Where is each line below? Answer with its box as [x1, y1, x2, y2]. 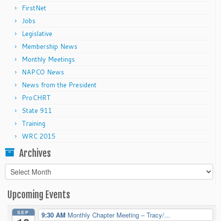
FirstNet [22, 3, 46, 12]
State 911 [22, 106, 52, 115]
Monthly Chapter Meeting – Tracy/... [67, 210, 170, 220]
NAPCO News [22, 67, 64, 76]
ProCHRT [22, 93, 51, 102]
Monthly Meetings [22, 54, 75, 64]
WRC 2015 [22, 131, 55, 141]
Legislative [22, 29, 52, 38]
